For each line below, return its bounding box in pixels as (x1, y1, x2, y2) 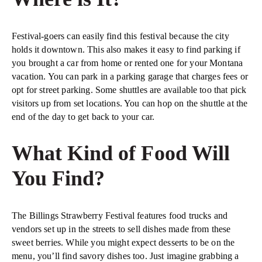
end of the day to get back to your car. (12, 111, 155, 122)
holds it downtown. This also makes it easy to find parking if (12, 44, 240, 54)
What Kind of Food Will (12, 141, 230, 165)
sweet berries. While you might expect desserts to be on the (12, 237, 235, 247)
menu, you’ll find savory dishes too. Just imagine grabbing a (12, 250, 239, 261)
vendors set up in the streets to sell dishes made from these (12, 223, 231, 234)
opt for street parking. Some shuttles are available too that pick (12, 84, 247, 95)
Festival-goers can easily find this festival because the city (12, 30, 229, 41)
